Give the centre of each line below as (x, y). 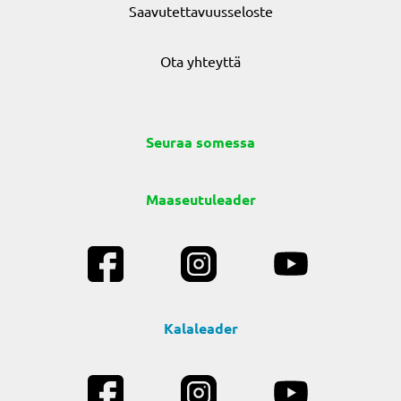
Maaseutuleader (200, 199)
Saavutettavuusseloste (200, 11)
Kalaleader (200, 328)
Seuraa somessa (200, 142)
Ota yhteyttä (200, 61)
